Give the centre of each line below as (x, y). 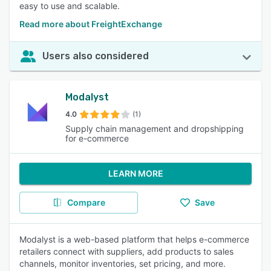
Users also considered (96, 56)
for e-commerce (97, 138)
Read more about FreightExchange (91, 24)
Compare (86, 202)
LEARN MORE (135, 173)
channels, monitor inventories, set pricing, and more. (122, 263)
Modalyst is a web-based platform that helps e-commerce (134, 239)
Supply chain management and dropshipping (155, 129)
